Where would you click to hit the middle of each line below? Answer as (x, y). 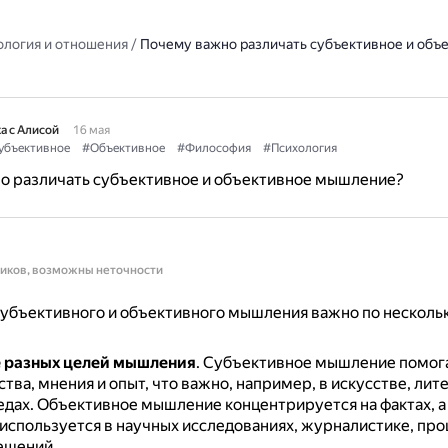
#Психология (299, 148)
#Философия (213, 148)
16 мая (91, 130)
